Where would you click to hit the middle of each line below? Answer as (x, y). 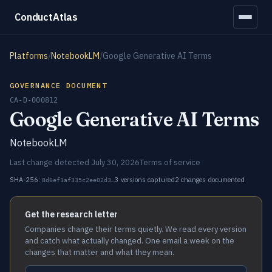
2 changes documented (210, 180)
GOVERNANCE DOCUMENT (59, 85)
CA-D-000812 (34, 100)
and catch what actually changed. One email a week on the (130, 241)
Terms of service (170, 162)
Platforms (29, 56)
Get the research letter (71, 214)
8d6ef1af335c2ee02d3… (78, 180)
